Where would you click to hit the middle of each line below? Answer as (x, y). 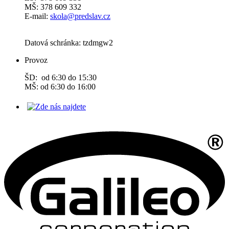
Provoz (36, 60)
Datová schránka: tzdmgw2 (69, 43)
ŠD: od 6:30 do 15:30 (61, 77)
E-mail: (37, 16)
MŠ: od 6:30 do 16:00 (60, 87)
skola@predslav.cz (80, 16)
